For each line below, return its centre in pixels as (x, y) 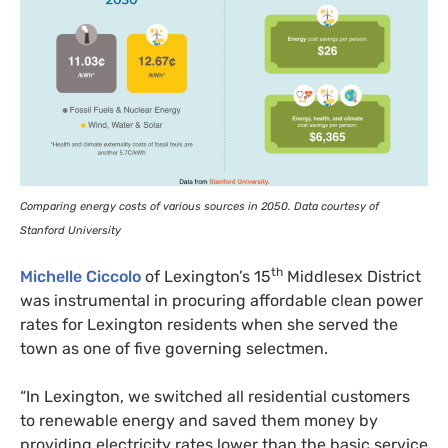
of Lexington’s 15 (206, 277)
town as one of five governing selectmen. (174, 349)
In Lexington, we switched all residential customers (218, 397)
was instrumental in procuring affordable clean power (221, 301)
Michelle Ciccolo (80, 277)
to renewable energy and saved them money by (199, 421)
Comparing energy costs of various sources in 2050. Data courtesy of (199, 207)
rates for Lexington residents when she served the (209, 325)
